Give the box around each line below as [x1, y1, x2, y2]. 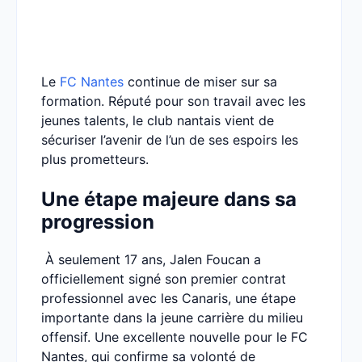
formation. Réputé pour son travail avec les [41, 93, 305, 109]
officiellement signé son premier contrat [41, 271, 286, 287]
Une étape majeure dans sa [41, 187, 297, 211]
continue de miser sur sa [124, 74, 277, 90]
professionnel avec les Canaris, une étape [41, 290, 296, 306]
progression [41, 210, 154, 234]
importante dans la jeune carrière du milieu [41, 309, 303, 326]
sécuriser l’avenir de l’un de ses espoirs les [41, 132, 298, 148]
